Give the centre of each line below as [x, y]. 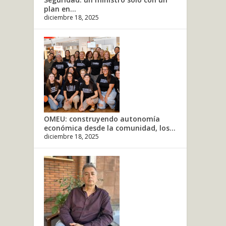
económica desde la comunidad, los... [110, 128]
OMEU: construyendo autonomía [102, 119]
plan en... [60, 9]
